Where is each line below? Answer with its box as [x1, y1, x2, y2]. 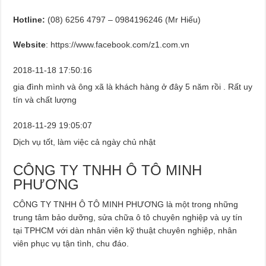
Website [13, 39, 46, 49]
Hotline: [13, 14, 48, 24]
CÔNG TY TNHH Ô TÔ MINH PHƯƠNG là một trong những [13, 199, 239, 209]
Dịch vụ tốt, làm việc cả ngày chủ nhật [13, 137, 156, 147]
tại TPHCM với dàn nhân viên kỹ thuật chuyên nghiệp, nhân [13, 225, 237, 235]
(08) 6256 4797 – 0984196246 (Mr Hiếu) [47, 14, 201, 24]
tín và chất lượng [13, 94, 77, 104]
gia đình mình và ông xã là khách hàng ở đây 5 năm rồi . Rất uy [13, 81, 253, 91]
